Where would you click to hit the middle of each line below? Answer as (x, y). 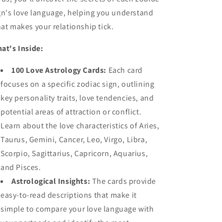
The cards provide (124, 181)
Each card (126, 70)
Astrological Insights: (51, 181)
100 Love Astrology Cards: (59, 70)
